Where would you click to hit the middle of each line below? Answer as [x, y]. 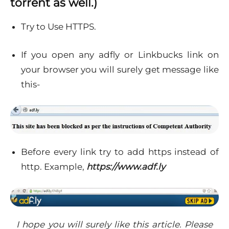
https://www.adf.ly [126, 167]
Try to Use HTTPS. [59, 27]
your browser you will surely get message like [120, 70]
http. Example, [54, 167]
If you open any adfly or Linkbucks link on [120, 55]
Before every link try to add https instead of [120, 152]
